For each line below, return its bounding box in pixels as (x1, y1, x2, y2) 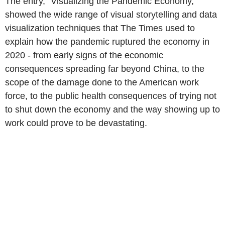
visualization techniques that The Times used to (5, 23, 195, 33)
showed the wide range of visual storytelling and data (5, 10, 217, 20)
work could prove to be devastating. (5, 118, 147, 128)
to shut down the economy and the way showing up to (5, 104, 220, 115)
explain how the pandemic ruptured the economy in (5, 37, 209, 47)
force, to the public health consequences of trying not (5, 91, 216, 101)
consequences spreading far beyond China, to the (5, 64, 204, 74)
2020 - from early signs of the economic (5, 50, 163, 60)
